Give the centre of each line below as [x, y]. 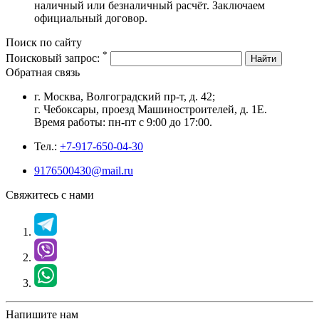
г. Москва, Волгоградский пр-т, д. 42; [125, 96]
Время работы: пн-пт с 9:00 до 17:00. [123, 122]
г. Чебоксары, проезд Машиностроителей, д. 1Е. [151, 109]
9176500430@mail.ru [84, 170]
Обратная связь [43, 72]
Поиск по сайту [44, 42]
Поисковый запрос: [54, 58]
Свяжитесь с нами [50, 194]
